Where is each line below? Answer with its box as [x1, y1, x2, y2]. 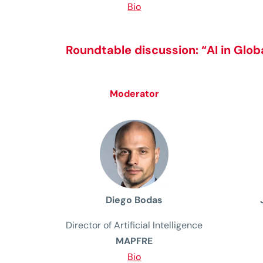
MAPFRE [116, 234, 153, 247]
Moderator [109, 87, 159, 100]
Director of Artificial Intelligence [66, 218, 203, 231]
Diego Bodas [106, 193, 163, 206]
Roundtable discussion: [66, 42, 198, 58]
